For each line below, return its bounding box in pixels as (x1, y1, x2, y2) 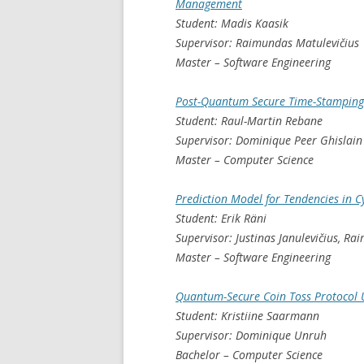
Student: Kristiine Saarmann (175, 307, 319, 323)
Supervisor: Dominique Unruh (175, 327, 327, 343)
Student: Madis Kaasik (175, 15, 288, 31)
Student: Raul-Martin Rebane (175, 112, 323, 128)
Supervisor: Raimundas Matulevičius (175, 34, 359, 50)
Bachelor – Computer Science (175, 346, 323, 362)
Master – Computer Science (175, 151, 314, 167)
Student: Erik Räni (175, 210, 266, 226)
